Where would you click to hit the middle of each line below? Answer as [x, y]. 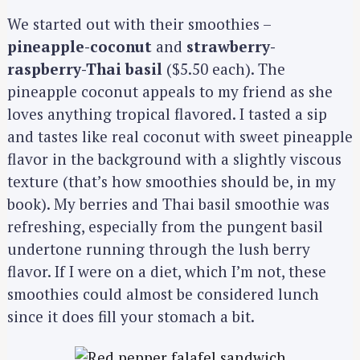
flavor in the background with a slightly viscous [174, 158]
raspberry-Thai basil [85, 68]
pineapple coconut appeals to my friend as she [170, 91]
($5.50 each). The [224, 68]
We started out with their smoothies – [139, 23]
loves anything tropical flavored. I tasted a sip [167, 113]
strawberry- [231, 46]
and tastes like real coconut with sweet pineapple [180, 136]
